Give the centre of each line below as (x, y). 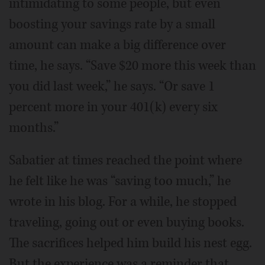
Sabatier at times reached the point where (125, 160)
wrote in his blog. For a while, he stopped (123, 201)
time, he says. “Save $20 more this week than (132, 65)
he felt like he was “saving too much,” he (120, 181)
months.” (34, 127)
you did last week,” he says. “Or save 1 (112, 86)
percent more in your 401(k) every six (113, 107)
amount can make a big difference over (117, 45)
